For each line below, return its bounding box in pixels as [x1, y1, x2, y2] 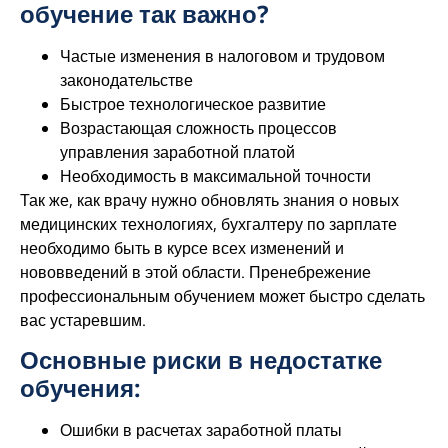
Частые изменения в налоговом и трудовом [60, 44, 385, 67]
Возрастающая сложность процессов [60, 116, 337, 139]
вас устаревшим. [20, 308, 146, 331]
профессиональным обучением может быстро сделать [20, 284, 425, 307]
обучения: [20, 370, 141, 404]
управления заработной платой [60, 140, 295, 163]
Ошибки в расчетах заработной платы [60, 418, 342, 441]
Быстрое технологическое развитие [60, 92, 326, 115]
